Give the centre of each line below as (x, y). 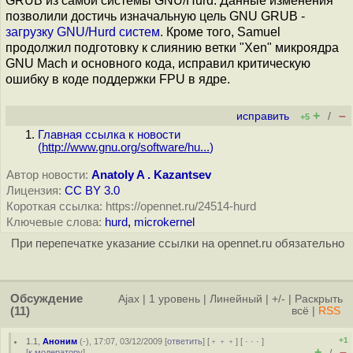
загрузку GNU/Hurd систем (83, 32)
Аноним (60, 341)
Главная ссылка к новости (109, 135)
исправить (263, 116)
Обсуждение (46, 299)
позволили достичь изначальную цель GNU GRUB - (155, 16)
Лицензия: (34, 191)
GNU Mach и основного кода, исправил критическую (158, 63)
